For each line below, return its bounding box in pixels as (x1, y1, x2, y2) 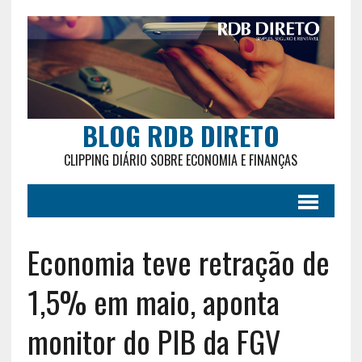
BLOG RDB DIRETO (82, 116, 280, 154)
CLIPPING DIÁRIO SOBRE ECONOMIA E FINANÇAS (64, 149, 298, 170)
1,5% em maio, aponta (27, 278, 280, 324)
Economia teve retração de (27, 238, 330, 284)
